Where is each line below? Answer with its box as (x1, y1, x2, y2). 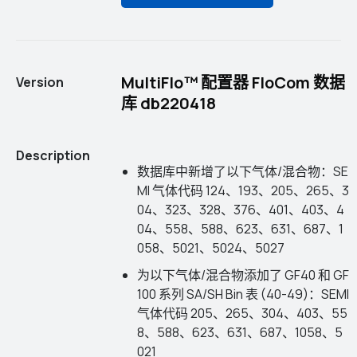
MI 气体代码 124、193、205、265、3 (136, 182, 349, 199)
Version (16, 73, 64, 91)
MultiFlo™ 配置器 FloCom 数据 (121, 72, 346, 93)
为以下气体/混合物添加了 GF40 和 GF (136, 266, 349, 284)
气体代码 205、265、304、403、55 (136, 304, 347, 322)
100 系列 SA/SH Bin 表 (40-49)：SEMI (136, 285, 349, 303)
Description (16, 147, 90, 164)
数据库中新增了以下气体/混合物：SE (136, 163, 348, 180)
